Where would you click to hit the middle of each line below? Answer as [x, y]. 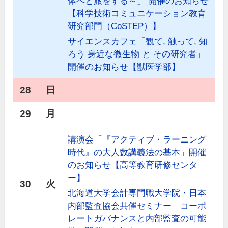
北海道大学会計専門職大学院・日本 [137, 193]
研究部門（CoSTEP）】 [115, 26]
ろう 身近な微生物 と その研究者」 [137, 54]
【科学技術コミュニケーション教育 [137, 14]
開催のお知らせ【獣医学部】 [124, 67]
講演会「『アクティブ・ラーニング [137, 140]
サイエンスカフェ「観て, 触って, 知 [138, 42]
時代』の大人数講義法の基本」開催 [137, 153]
